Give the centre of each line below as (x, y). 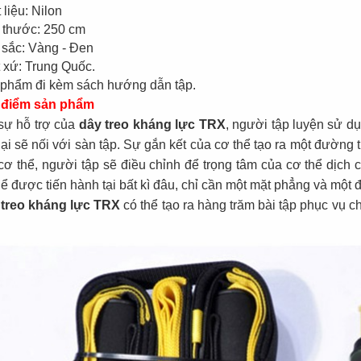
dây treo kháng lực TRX (152, 124)
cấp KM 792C (44, 23)
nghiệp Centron (245, 23)
